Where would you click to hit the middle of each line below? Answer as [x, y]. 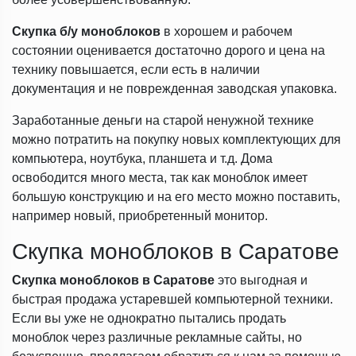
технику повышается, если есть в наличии [136, 70]
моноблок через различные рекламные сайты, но [157, 337]
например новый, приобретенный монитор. [140, 216]
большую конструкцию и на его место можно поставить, [176, 197]
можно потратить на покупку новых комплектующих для [176, 139]
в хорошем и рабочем [228, 31]
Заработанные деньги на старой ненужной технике [163, 120]
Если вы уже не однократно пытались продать [149, 318]
